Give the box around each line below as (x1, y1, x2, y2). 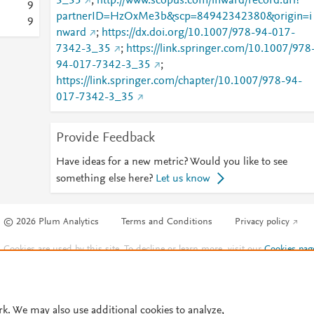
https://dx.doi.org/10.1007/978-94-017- (101, 27, 295, 39)
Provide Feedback (55, 131, 155, 145)
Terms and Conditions (121, 217, 213, 228)
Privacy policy (235, 217, 290, 228)
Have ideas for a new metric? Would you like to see (55, 156, 287, 168)
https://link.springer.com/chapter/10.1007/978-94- (55, 76, 302, 87)
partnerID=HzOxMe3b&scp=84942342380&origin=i (55, 11, 312, 22)
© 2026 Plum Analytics (4, 217, 100, 228)
